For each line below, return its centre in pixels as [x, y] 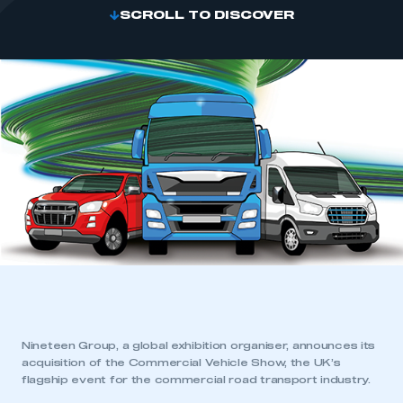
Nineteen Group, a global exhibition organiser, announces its [199, 346]
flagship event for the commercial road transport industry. [196, 380]
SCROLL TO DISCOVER [207, 15]
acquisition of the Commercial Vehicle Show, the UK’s [181, 363]
